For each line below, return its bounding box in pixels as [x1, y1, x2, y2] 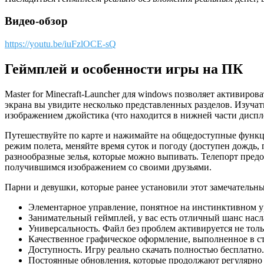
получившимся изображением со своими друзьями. [5, 161, 212, 172]
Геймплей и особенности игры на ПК [5, 61, 243, 77]
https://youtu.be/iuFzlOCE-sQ [5, 39, 116, 49]
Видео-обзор [5, 15, 68, 28]
